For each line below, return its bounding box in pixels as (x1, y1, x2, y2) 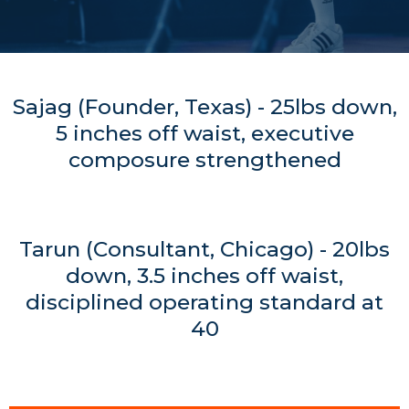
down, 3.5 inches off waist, (66, 263, 343, 288)
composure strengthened (68, 147, 341, 173)
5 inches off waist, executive (55, 121, 354, 146)
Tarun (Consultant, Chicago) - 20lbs (19, 236, 390, 262)
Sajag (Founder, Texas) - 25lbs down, (12, 94, 397, 120)
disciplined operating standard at (26, 289, 383, 315)
